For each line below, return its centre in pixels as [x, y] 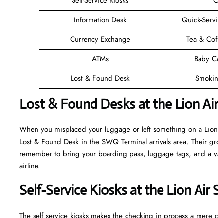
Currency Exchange [100, 39]
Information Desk [100, 20]
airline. [31, 166]
